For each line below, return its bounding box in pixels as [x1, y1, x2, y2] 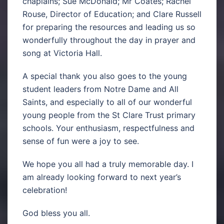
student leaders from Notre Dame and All [22, 83, 178, 94]
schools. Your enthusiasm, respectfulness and [22, 122, 194, 133]
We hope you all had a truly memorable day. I [22, 158, 193, 169]
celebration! [22, 184, 67, 195]
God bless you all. [22, 207, 90, 218]
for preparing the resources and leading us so [22, 21, 195, 32]
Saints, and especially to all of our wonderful [22, 96, 192, 107]
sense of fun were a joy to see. [22, 135, 139, 146]
